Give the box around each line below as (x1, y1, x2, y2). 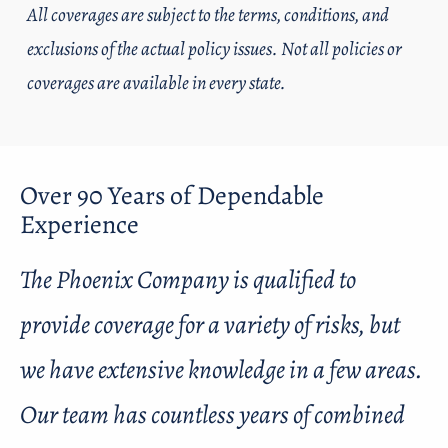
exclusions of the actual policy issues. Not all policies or (27, 35, 402, 62)
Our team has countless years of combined (20, 396, 405, 432)
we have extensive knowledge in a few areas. (20, 351, 423, 387)
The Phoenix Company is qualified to (20, 261, 356, 297)
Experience (20, 207, 139, 243)
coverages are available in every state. (27, 69, 289, 96)
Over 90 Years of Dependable (20, 178, 324, 214)
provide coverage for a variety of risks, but (20, 306, 400, 342)
